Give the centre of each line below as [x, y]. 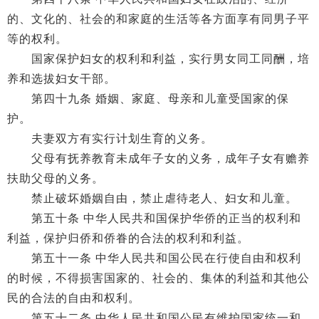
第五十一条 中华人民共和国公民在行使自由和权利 [154, 258]
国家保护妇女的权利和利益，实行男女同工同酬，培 [158, 59]
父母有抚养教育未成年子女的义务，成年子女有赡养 [158, 158]
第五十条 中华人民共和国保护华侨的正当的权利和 [154, 218]
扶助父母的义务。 [56, 178]
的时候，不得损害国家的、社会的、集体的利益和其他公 [158, 278]
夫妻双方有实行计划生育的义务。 [110, 138]
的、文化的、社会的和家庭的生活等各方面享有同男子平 [158, 19]
